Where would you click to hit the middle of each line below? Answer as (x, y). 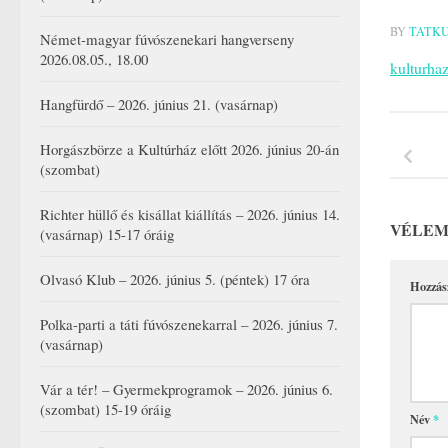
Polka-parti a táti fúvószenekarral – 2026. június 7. (189, 324)
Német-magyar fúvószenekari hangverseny (167, 39)
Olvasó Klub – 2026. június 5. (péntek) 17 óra (175, 279)
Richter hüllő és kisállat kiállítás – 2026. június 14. (190, 214)
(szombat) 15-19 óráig (105, 409)
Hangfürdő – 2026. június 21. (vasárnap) (159, 104)
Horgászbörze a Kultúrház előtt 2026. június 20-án (189, 149)
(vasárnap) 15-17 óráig (107, 234)
